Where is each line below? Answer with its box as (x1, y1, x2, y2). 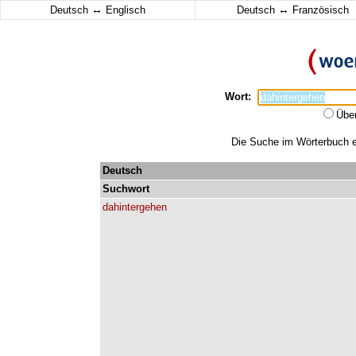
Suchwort (103, 183, 149, 195)
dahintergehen (103, 201, 167, 213)
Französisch (288, 4, 349, 16)
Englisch (103, 4, 145, 16)
